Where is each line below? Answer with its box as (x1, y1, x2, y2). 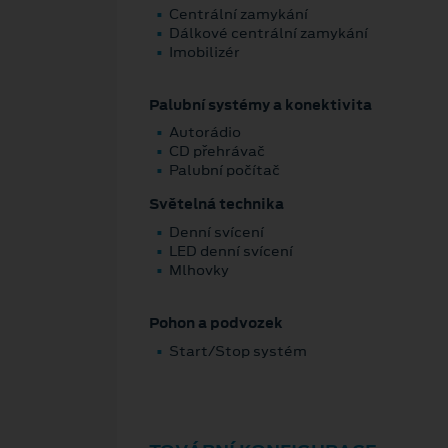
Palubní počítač (169, 160, 280, 181)
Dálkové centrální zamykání (169, 22, 368, 43)
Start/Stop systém (169, 340, 307, 361)
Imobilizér (169, 41, 240, 62)
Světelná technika (149, 194, 284, 215)
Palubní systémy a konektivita (149, 94, 372, 115)
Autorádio (169, 122, 241, 143)
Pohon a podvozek (149, 313, 283, 334)
